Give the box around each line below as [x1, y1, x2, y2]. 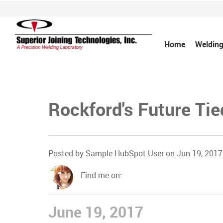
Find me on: [81, 171, 122, 180]
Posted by [48, 149, 84, 158]
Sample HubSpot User [86, 149, 164, 158]
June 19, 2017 [48, 203, 143, 221]
